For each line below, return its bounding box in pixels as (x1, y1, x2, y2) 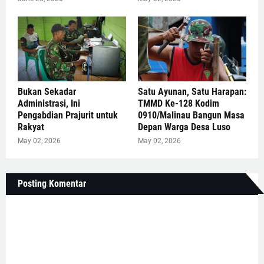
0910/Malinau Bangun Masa (138, 110, 245, 121)
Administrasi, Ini (18, 98, 80, 110)
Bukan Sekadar (18, 86, 76, 98)
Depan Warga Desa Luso (138, 121, 230, 133)
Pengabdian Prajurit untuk (18, 110, 118, 121)
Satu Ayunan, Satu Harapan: (138, 86, 246, 98)
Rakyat (18, 121, 44, 133)
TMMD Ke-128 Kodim (138, 98, 219, 110)
